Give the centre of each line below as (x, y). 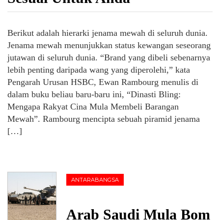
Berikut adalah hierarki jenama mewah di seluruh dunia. (108, 33)
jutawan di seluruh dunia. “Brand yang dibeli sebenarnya (109, 57)
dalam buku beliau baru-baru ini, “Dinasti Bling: (94, 94)
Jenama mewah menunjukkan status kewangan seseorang (109, 45)
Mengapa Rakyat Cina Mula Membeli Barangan (93, 107)
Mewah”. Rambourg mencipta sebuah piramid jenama (104, 119)
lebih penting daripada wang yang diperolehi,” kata (99, 70)
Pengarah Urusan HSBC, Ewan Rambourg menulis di (103, 82)
